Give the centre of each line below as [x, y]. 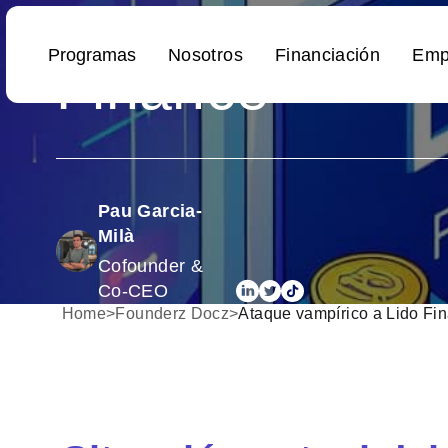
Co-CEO [133, 290]
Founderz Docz [172, 313]
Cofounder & [150, 265]
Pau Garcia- [150, 211]
